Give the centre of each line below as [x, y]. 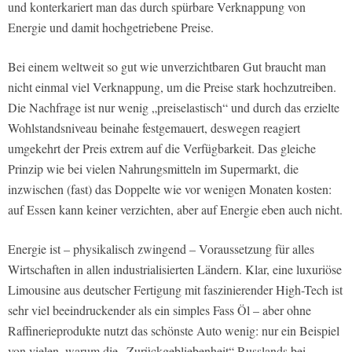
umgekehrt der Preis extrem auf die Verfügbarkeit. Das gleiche [162, 148]
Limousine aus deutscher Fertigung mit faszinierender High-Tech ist [175, 289]
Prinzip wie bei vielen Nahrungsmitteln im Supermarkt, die [153, 168]
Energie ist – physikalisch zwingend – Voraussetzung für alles [161, 248]
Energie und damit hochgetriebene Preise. [111, 27]
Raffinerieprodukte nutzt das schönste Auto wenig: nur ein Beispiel [174, 330]
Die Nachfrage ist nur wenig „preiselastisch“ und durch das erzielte [174, 107]
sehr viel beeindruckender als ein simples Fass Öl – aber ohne [159, 310]
